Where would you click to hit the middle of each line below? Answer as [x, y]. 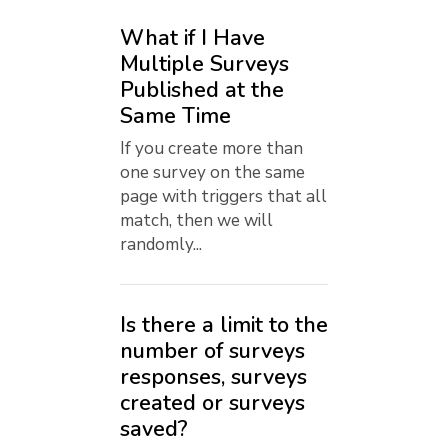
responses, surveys [213, 376]
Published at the [202, 90]
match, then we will [196, 220]
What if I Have [192, 38]
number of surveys [212, 350]
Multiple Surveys [204, 64]
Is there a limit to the [224, 324]
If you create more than [211, 148]
